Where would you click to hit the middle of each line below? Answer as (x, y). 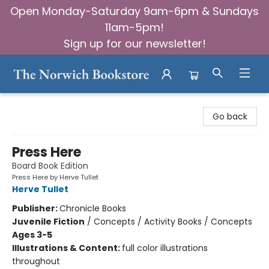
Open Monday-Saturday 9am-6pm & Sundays (134, 11)
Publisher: (36, 208)
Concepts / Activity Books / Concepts (173, 222)
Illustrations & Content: (67, 248)
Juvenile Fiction (48, 222)
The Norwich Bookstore (57, 103)
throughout (36, 261)
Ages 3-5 (32, 235)
